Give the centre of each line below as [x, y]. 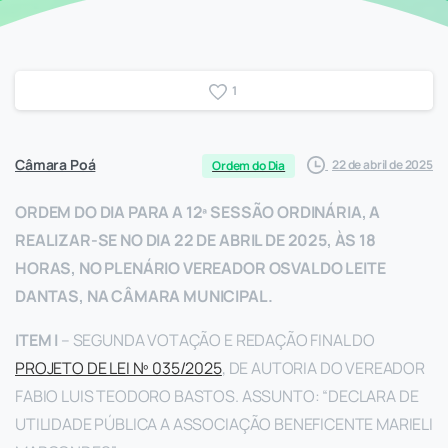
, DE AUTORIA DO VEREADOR [323, 367]
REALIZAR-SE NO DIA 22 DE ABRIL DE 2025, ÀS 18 [195, 239]
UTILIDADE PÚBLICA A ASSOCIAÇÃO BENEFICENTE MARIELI [224, 423]
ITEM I [38, 339]
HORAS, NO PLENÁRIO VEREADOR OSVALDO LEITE [200, 267]
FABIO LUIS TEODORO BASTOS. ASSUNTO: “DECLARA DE [217, 395]
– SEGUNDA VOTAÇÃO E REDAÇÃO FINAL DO [218, 339]
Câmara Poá [55, 164]
